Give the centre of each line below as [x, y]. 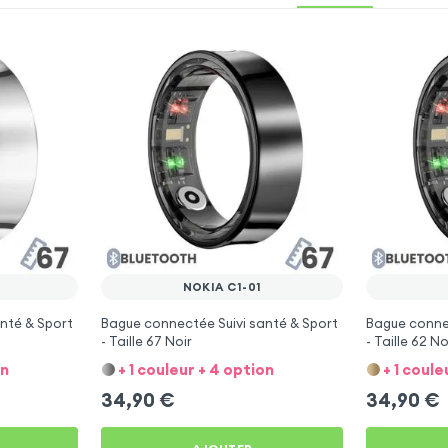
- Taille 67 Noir [146, 341]
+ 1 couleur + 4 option [195, 369]
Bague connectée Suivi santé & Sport [219, 323]
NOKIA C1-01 [222, 287]
